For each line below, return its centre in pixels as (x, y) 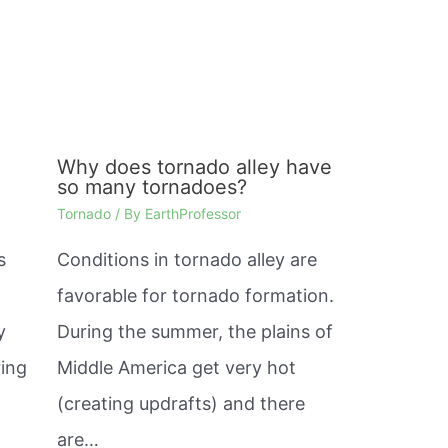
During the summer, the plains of (194, 332)
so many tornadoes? (151, 187)
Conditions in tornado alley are (186, 260)
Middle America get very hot (176, 368)
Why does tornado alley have (194, 167)
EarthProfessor (192, 214)
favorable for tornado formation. (195, 296)
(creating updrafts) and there (180, 404)
